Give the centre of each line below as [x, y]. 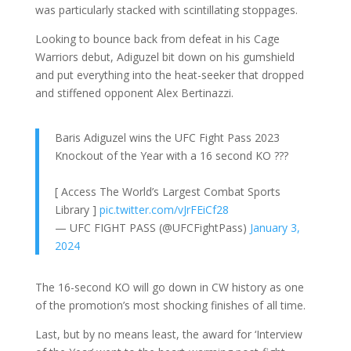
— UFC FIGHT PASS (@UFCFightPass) [152, 227]
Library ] [77, 209]
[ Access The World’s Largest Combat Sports [167, 191]
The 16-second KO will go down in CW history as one [169, 287]
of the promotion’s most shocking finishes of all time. [170, 305]
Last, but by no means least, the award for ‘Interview [168, 334]
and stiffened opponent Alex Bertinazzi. [134, 92]
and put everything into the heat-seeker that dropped [169, 74]
